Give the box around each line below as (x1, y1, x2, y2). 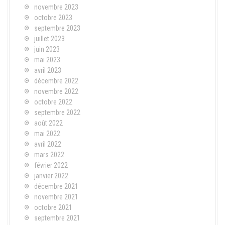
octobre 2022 (34, 97, 72, 106)
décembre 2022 (34, 76, 78, 85)
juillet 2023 (34, 34, 65, 43)
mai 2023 (34, 55, 60, 64)
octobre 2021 (34, 203, 72, 211)
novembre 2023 (34, 3, 78, 11)
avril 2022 (34, 140, 61, 148)
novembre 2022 (34, 87, 78, 95)
